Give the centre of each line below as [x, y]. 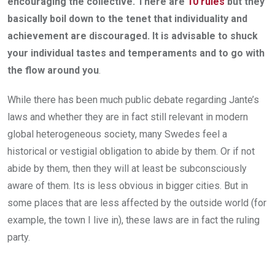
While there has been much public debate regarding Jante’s [133, 99]
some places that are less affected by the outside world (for [137, 203]
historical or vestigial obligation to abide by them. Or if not [131, 151]
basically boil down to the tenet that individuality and [127, 18]
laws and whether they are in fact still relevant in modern [128, 117]
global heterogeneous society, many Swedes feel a [117, 134]
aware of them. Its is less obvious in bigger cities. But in [128, 185]
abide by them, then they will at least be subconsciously [127, 168]
